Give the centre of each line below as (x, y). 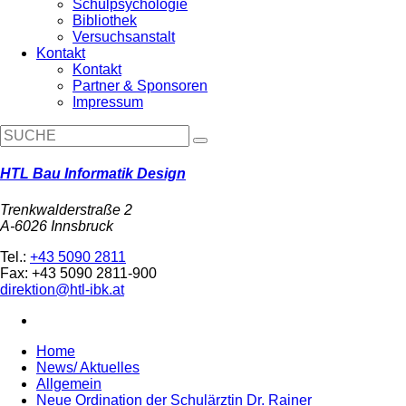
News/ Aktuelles (88, 367)
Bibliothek (105, 20)
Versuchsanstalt (124, 37)
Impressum (108, 102)
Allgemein (69, 383)
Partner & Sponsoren (140, 86)
